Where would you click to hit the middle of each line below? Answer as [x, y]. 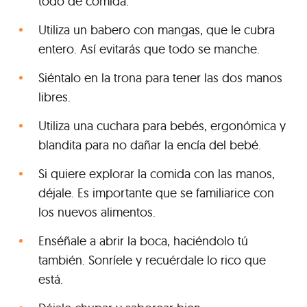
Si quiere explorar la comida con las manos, [157, 173]
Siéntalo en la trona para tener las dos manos [160, 77]
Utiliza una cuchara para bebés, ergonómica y [162, 125]
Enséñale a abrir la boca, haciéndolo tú [143, 241]
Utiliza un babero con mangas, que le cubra [157, 29]
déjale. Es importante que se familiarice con [156, 193]
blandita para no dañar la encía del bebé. [150, 145]
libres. [54, 97]
